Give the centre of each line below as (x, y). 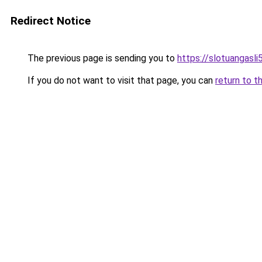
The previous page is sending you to (101, 58)
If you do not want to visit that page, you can (120, 80)
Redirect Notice (51, 21)
